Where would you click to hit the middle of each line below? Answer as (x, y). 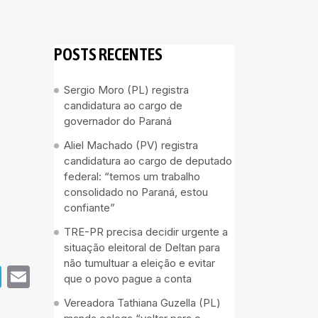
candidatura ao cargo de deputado (148, 161)
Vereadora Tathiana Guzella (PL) (142, 303)
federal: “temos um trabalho (132, 176)
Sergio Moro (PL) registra (126, 90)
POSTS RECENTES (108, 54)
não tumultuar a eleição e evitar (139, 263)
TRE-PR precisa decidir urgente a (146, 232)
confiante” (89, 208)
